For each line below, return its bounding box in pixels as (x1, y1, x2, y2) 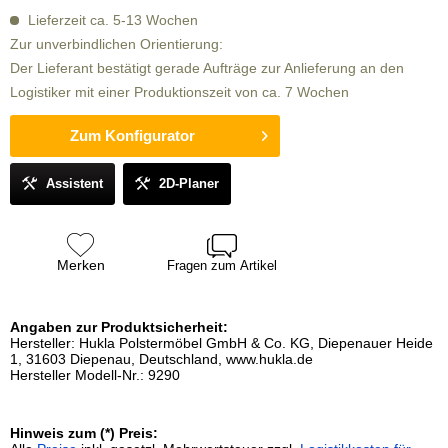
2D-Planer (159, 176, 219, 191)
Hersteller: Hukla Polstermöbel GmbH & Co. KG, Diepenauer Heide (10, 335, 433, 351)
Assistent (46, 176, 103, 191)
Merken (56, 257, 105, 273)
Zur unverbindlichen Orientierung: (10, 36, 223, 52)
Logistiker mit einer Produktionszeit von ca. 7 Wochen (10, 84, 349, 100)
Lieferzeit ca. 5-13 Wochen (24, 12, 198, 28)
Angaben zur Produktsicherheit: (10, 319, 228, 335)
